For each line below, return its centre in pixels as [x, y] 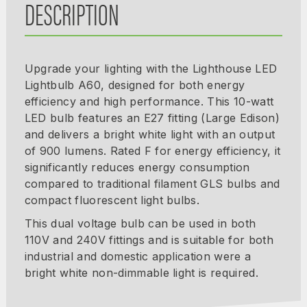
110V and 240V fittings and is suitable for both [149, 240]
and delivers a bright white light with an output [150, 134]
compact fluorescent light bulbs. [112, 200]
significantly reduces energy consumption [137, 167]
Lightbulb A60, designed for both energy [135, 85]
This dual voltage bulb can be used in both [140, 223]
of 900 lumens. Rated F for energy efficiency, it [152, 150]
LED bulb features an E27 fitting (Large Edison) [152, 118]
